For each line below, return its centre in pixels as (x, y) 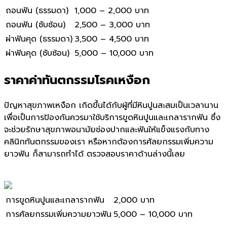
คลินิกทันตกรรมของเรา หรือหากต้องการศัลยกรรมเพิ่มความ (109, 142)
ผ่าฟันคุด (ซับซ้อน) (37, 53)
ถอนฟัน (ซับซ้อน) (35, 25)
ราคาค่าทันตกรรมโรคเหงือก (77, 80)
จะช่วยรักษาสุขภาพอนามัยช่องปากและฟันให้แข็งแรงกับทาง (107, 129)
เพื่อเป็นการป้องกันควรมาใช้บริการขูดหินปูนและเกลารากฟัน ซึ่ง (112, 117)
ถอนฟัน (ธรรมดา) (37, 11)
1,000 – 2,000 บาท (112, 11)
